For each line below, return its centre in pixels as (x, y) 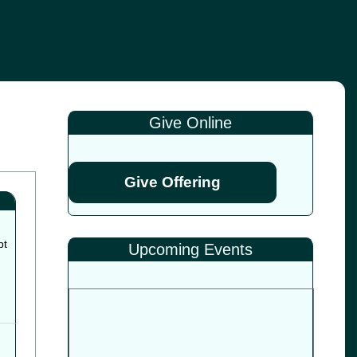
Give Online (190, 123)
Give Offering (172, 182)
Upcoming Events (190, 249)
